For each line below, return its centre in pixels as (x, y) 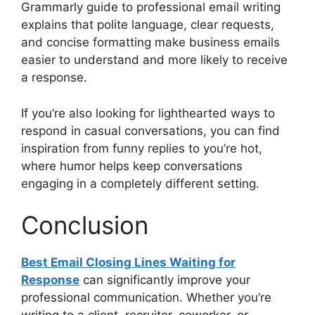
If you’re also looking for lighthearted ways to (148, 113)
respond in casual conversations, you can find (150, 130)
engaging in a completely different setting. (140, 183)
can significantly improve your (165, 280)
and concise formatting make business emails (150, 43)
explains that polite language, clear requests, (148, 25)
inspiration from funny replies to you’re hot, (142, 148)
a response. (54, 78)
